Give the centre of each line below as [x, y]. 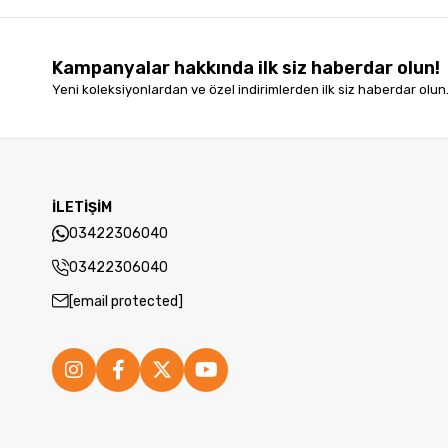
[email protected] [126, 301]
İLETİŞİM [82, 207]
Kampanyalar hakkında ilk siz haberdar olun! [246, 68]
